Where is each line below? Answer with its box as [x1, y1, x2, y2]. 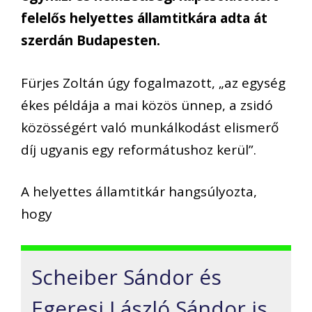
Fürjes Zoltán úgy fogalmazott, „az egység [21, 73, 286, 92]
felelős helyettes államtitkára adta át [21, 9, 267, 28]
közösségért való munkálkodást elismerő [21, 118, 279, 136]
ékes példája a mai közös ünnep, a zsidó [21, 95, 273, 114]
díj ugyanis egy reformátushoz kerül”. [21, 140, 256, 159]
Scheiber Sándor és [31, 262, 221, 291]
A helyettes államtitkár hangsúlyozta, [21, 182, 257, 201]
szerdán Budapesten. [21, 31, 160, 50]
